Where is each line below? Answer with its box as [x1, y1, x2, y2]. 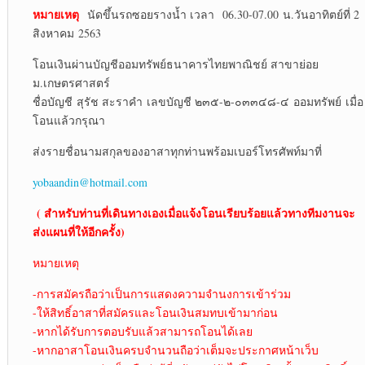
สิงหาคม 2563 [32, 25, 101, 42]
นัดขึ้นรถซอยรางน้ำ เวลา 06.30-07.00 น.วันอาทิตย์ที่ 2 [78, 7, 359, 23]
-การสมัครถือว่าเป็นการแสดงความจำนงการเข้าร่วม [32, 286, 291, 302]
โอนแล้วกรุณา [32, 112, 105, 129]
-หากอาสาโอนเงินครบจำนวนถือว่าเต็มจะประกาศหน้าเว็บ [32, 342, 319, 358]
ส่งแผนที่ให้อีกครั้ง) [32, 223, 125, 241]
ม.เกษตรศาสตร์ [32, 75, 110, 91]
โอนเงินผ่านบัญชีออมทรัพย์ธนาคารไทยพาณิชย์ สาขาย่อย [32, 56, 319, 73]
